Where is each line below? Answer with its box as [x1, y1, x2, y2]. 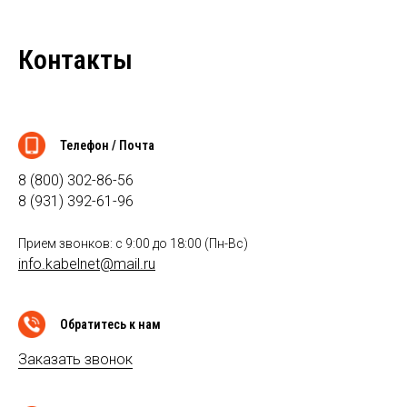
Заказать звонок [18, 351, 133, 369]
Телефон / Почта [60, 138, 154, 154]
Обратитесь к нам [60, 317, 161, 333]
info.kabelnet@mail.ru [18, 255, 155, 273]
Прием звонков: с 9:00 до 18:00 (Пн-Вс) [18, 236, 248, 252]
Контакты [18, 44, 133, 76]
